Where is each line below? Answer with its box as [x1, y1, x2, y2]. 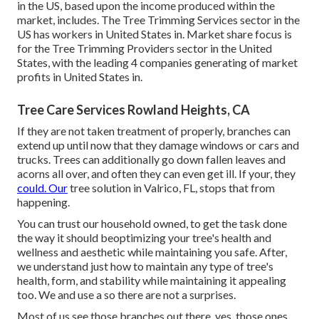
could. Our [17, 181, 68, 195]
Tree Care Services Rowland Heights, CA [17, 102, 250, 118]
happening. [17, 195, 70, 209]
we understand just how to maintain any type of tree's [17, 259, 273, 273]
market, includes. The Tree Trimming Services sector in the [17, 13, 300, 27]
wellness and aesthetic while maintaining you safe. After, [17, 245, 287, 259]
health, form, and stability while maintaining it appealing [17, 273, 286, 288]
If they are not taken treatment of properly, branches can [17, 124, 291, 138]
